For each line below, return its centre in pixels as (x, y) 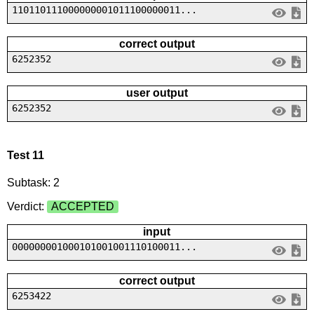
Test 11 (25, 155)
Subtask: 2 (33, 183)
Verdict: (27, 207)
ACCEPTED (82, 207)
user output (157, 93)
